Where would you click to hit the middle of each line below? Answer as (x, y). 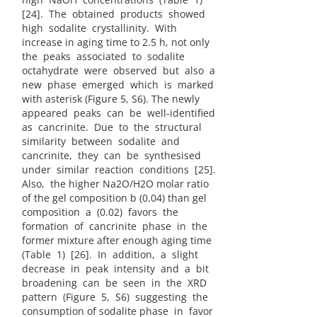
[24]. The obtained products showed (114, 14)
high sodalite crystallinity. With (99, 28)
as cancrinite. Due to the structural (112, 127)
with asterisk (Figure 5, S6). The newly (111, 99)
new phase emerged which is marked (118, 85)
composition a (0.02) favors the (100, 212)
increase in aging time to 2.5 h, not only (116, 42)
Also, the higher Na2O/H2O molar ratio (115, 184)
